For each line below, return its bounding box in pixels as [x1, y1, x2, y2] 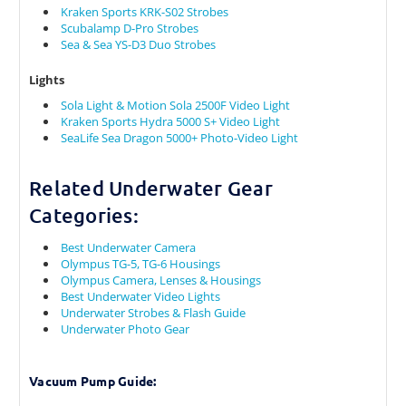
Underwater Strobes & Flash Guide [61, 304, 246, 322]
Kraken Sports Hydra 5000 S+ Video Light [61, 113, 281, 130]
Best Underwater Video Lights [61, 288, 221, 305]
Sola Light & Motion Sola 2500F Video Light [61, 97, 291, 114]
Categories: [29, 203, 139, 228]
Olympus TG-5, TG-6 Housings [61, 256, 221, 273]
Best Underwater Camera [61, 239, 197, 256]
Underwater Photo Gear [61, 321, 190, 338]
